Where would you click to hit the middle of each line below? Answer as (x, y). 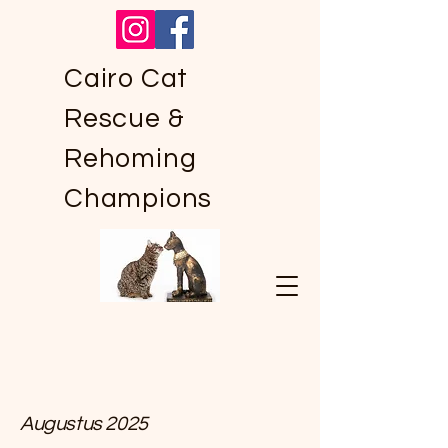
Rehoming (130, 159)
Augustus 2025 (84, 424)
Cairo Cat (126, 79)
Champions (138, 199)
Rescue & (124, 119)
